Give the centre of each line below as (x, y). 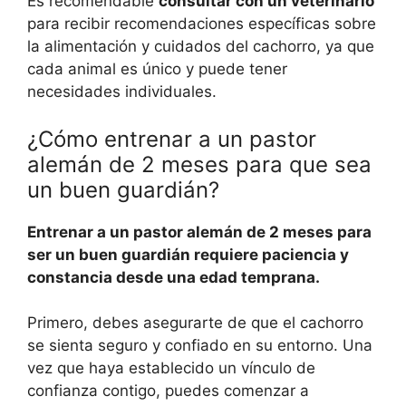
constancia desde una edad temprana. (174, 277)
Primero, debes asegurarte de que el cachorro (195, 323)
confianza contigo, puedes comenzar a (168, 391)
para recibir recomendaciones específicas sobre (202, 24)
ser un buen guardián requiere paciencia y (188, 254)
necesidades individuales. (122, 92)
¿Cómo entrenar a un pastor (172, 139)
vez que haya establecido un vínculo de (171, 368)
